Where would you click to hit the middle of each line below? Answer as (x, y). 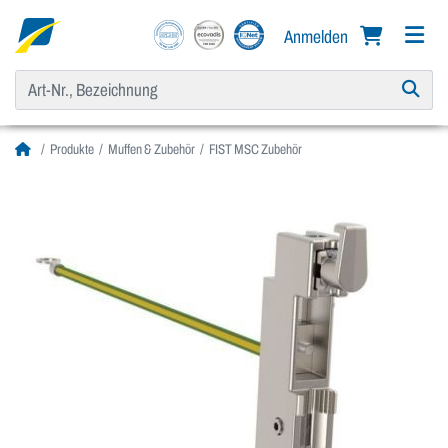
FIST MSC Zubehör (255, 150)
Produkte (72, 150)
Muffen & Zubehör (151, 150)
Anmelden (317, 36)
